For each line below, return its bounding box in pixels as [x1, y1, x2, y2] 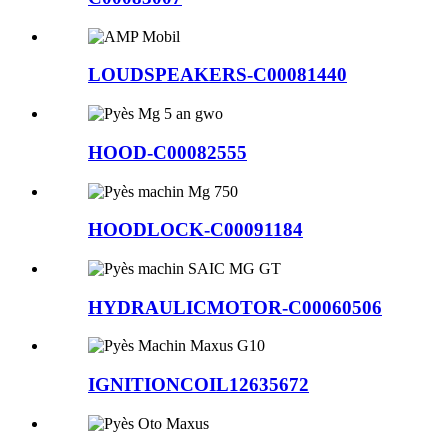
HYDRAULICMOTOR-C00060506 [88, 296, 382, 318]
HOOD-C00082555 [88, 141, 247, 163]
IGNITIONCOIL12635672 [88, 374, 309, 396]
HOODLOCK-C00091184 [88, 219, 303, 241]
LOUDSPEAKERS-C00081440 [88, 64, 347, 86]
